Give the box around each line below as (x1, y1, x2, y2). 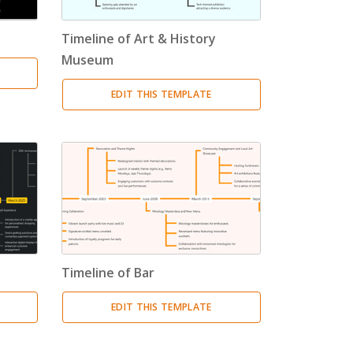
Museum (61, 51, 114, 69)
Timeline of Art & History (61, 30, 217, 48)
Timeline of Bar (61, 263, 155, 281)
